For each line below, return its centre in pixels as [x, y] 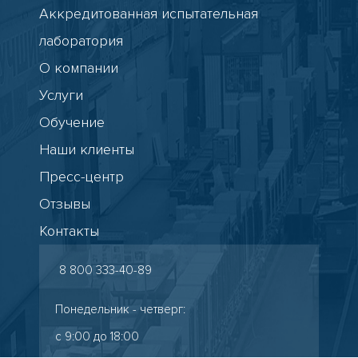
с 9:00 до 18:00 [97, 336]
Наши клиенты [87, 149]
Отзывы [65, 204]
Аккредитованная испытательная [149, 14]
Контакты [69, 231]
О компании [79, 68]
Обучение [72, 122]
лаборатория [81, 41]
